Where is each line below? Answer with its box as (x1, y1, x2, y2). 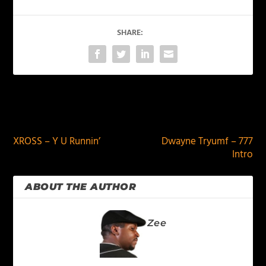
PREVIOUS (27, 104, 73, 121)
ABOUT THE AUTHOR (25, 181, 137, 192)
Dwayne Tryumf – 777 (161, 134, 253, 150)
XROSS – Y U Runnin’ (13, 134, 101, 150)
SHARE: (117, 26, 143, 40)
